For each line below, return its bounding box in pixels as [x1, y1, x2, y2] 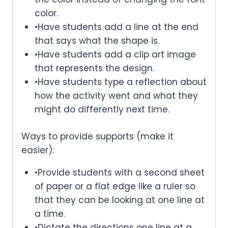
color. [34, 7, 58, 20]
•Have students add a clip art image [34, 48, 196, 61]
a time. [34, 207, 65, 220]
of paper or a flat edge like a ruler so [34, 180, 195, 192]
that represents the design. [34, 62, 154, 75]
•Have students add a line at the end [34, 21, 198, 34]
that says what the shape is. [34, 35, 159, 47]
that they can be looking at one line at [34, 193, 205, 206]
